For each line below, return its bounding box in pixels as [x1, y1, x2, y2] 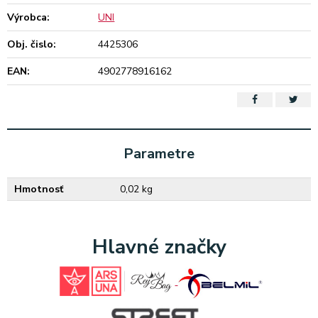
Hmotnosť [14, 182, 63, 196]
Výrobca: [7, 11, 50, 24]
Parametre [124, 144, 194, 163]
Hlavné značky [92, 234, 226, 261]
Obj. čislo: [7, 38, 56, 51]
